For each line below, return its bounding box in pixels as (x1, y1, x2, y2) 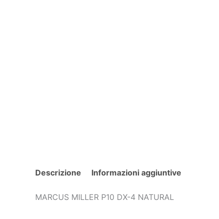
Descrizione (35, 168, 81, 178)
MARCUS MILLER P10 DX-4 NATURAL (35, 192, 174, 202)
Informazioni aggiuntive (91, 168, 181, 178)
